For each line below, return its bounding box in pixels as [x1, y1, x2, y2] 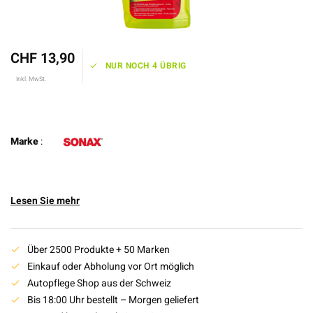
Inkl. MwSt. [16, 74, 46, 84]
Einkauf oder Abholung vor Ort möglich [27, 259, 194, 274]
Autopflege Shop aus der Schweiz [27, 275, 171, 291]
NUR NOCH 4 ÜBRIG [105, 59, 187, 72]
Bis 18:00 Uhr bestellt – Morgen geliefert [27, 292, 199, 307]
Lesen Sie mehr [10, 193, 80, 208]
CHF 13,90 [10, 48, 75, 68]
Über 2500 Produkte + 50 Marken [27, 242, 170, 257]
